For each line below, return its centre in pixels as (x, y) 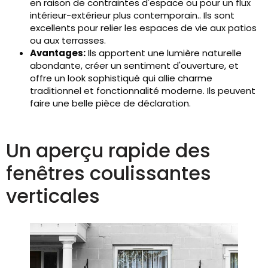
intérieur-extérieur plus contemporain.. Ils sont (132, 15)
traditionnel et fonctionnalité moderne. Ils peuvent (143, 91)
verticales (53, 196)
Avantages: (58, 53)
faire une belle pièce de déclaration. (110, 103)
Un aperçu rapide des (108, 150)
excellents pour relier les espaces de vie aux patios (143, 28)
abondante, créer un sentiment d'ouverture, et (134, 66)
